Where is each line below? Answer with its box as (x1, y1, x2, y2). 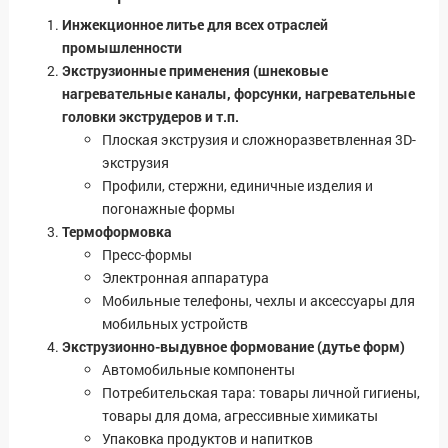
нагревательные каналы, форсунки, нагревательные (62, 84, 415, 104)
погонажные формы (102, 199, 235, 219)
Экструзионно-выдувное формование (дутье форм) (62, 337, 405, 357)
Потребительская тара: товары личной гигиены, (102, 383, 420, 403)
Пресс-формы (102, 245, 192, 265)
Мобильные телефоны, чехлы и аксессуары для (102, 291, 415, 311)
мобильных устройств (102, 314, 248, 334)
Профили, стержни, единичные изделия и (102, 176, 373, 196)
